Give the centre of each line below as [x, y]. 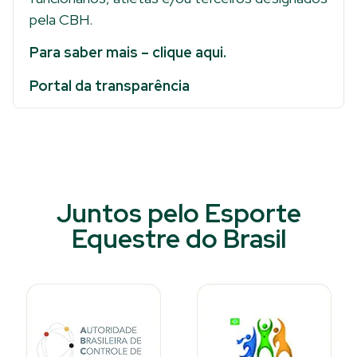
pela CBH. [61, 20]
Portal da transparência [111, 85]
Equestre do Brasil [178, 239]
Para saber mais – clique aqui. [128, 53]
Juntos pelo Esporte [178, 214]
